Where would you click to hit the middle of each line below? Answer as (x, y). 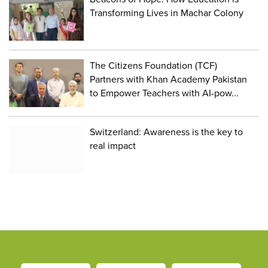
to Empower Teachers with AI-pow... (165, 94)
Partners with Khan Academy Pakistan (169, 80)
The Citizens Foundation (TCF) (154, 66)
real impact (114, 146)
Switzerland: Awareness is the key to (167, 133)
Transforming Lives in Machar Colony (167, 13)
